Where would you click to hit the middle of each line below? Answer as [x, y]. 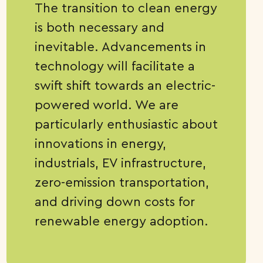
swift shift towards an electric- [125, 85]
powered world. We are [106, 104]
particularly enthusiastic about [126, 124]
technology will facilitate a [114, 66]
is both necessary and [99, 27]
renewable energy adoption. [123, 221]
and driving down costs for [114, 201]
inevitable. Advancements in [120, 46]
